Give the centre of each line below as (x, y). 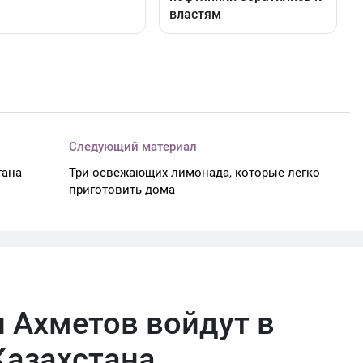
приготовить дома (122, 189)
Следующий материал (133, 146)
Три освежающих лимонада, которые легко (195, 172)
